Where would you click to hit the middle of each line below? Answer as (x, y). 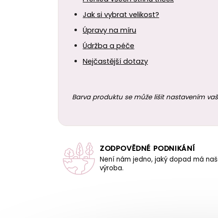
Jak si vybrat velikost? (121, 14)
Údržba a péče (109, 45)
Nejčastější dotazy (115, 61)
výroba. (112, 168)
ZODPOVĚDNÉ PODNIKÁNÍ (147, 149)
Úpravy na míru (109, 30)
